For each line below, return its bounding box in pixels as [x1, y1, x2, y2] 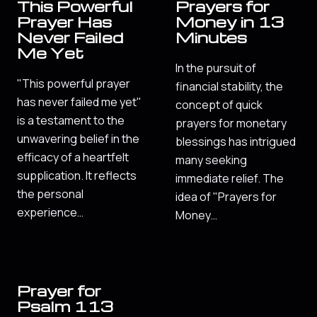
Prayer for [17, 281, 101, 301]
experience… [17, 204, 83, 220]
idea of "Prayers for [175, 188, 277, 204]
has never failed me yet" [17, 93, 142, 110]
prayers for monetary [175, 115, 287, 131]
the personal [17, 185, 83, 202]
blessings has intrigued [175, 133, 296, 149]
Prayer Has [17, 11, 112, 31]
